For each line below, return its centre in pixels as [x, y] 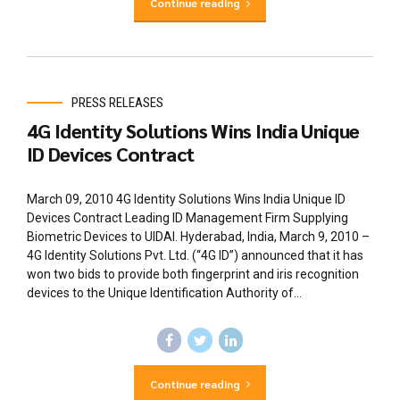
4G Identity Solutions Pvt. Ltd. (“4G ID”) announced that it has [195, 256]
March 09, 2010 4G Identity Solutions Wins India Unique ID [186, 200]
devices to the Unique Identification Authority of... [164, 293]
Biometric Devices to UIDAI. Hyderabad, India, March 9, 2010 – [198, 237]
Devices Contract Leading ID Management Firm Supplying [187, 218]
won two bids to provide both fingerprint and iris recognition [193, 275]
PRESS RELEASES [117, 103]
